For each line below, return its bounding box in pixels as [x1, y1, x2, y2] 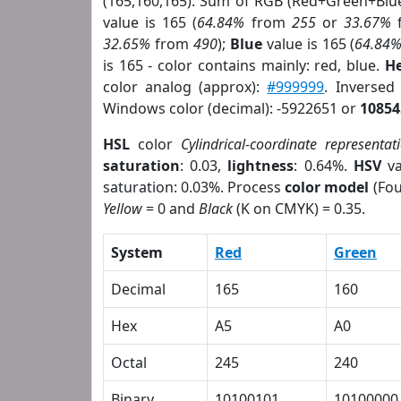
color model [285, 177, 370, 197]
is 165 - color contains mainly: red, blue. [103, 55, 385, 75]
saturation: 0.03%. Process [103, 177, 286, 197]
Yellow [103, 199, 142, 218]
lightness [227, 156, 294, 175]
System [111, 243, 163, 262]
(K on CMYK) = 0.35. [233, 199, 365, 218]
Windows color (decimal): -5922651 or [103, 98, 360, 118]
